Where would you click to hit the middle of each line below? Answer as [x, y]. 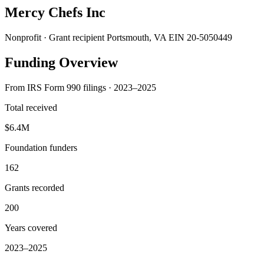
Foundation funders [41, 147]
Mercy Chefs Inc [55, 12]
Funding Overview [61, 62]
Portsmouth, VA [136, 37]
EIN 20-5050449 [200, 37]
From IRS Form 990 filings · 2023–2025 [80, 87]
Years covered [31, 227]
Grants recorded [34, 187]
